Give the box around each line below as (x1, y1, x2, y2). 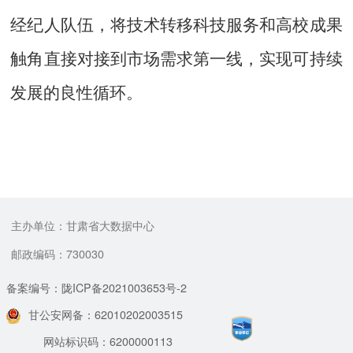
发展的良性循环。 (10, 84, 143, 103)
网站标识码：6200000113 (43, 333, 173, 350)
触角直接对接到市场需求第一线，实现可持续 (10, 50, 343, 69)
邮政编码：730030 (11, 245, 105, 262)
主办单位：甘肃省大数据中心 (11, 217, 155, 234)
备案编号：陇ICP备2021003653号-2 (6, 280, 188, 296)
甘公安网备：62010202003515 (28, 307, 184, 323)
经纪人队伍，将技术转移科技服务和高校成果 (10, 16, 343, 35)
